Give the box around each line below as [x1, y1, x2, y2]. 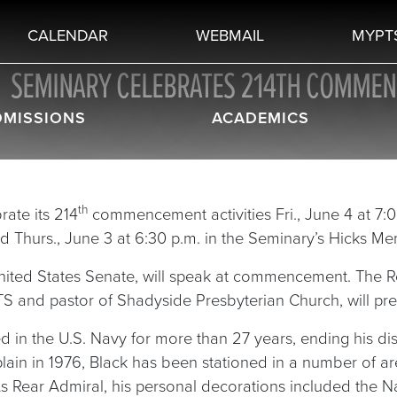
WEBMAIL [195, 24, 264, 46]
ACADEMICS [212, 106, 309, 129]
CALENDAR [27, 24, 108, 46]
